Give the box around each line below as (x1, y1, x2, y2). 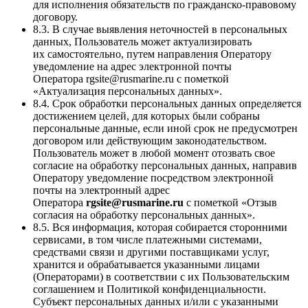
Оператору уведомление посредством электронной (33, 171, 274, 184)
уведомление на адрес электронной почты (33, 60, 232, 72)
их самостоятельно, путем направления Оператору (33, 47, 272, 60)
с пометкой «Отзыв (184, 196, 277, 208)
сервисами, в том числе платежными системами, (33, 233, 262, 245)
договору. (33, 10, 78, 23)
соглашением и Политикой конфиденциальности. (33, 283, 266, 295)
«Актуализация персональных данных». (33, 85, 222, 97)
